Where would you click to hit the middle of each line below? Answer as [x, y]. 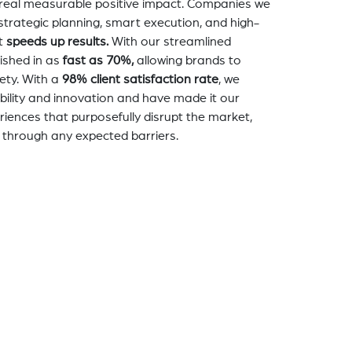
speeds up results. [57, 41]
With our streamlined [169, 41]
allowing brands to [187, 60]
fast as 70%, [98, 60]
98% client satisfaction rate [140, 79]
